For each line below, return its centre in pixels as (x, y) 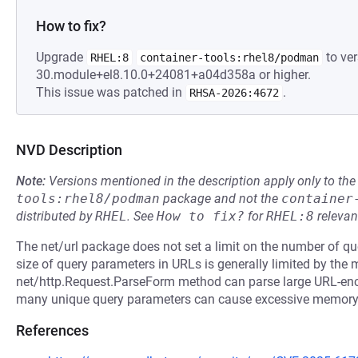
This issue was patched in (111, 92)
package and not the (221, 199)
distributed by (56, 216)
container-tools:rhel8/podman (229, 58)
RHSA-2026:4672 (234, 93)
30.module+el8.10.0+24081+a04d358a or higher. (173, 75)
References (52, 330)
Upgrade (61, 57)
